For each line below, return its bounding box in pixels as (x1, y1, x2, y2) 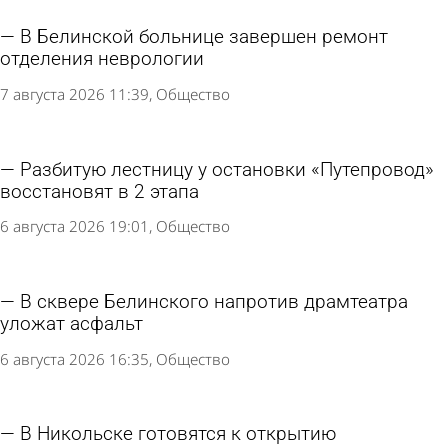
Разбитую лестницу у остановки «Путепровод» (20, 158, 434, 181)
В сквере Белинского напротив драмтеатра (20, 290, 408, 313)
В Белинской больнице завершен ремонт (20, 26, 388, 49)
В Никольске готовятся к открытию (20, 423, 336, 446)
